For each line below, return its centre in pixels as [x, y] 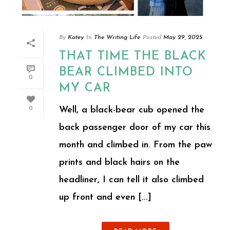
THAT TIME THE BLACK [133, 56]
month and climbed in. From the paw [136, 145]
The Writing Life [117, 37]
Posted [152, 37]
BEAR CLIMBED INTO [126, 72]
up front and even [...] [105, 197]
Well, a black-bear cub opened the [132, 110]
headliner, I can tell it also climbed [131, 180]
